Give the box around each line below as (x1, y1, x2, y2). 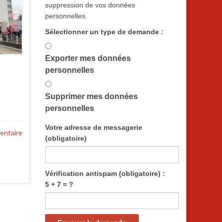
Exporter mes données (45, 54, 131, 62)
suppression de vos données (45, 1, 135, 9)
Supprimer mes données (45, 92, 138, 101)
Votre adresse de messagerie (45, 123, 142, 131)
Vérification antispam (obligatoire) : (45, 169, 165, 177)
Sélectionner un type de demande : (45, 28, 164, 36)
